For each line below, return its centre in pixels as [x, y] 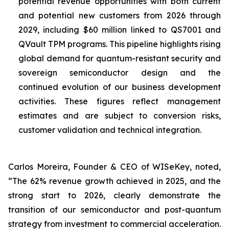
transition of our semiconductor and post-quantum [114, 210]
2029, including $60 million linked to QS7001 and [120, 30]
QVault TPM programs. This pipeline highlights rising [120, 44]
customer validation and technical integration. [110, 130]
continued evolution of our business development [120, 87]
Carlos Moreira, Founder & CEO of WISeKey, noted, [114, 167]
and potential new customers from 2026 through [120, 15]
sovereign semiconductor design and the [120, 73]
